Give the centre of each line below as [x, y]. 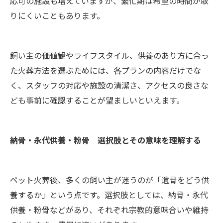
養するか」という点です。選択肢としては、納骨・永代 [109, 194]
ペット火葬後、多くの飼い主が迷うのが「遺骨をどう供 [110, 179]
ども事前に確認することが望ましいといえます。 [97, 100]
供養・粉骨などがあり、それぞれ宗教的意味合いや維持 [109, 209]
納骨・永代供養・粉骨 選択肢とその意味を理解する [106, 140]
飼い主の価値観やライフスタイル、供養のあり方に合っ [110, 55]
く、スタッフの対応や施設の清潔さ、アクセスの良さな [109, 85]
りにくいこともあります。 [57, 15]
